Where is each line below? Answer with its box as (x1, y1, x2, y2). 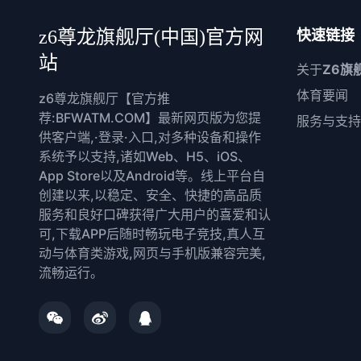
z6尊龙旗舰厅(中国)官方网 (39, 27, 263, 48)
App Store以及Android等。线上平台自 (39, 168, 265, 184)
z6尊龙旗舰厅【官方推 (39, 90, 170, 106)
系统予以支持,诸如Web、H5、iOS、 (39, 148, 251, 164)
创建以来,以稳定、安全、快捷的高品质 (39, 187, 262, 203)
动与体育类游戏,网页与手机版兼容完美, (39, 245, 266, 261)
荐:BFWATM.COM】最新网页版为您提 (39, 110, 261, 126)
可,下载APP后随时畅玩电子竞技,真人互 (39, 226, 265, 242)
